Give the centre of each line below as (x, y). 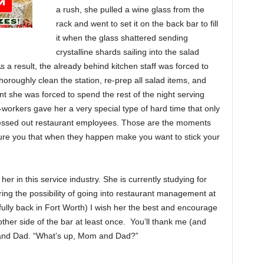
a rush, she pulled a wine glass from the (130, 9)
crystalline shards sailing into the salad (127, 52)
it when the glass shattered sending (122, 37)
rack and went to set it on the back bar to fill (137, 23)
